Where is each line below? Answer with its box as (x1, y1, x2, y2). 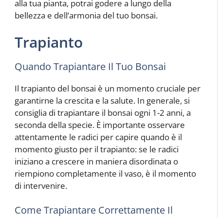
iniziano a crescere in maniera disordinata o (15, 156, 178, 167)
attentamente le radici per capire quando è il (15, 131, 182, 143)
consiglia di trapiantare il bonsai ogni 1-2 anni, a (15, 107, 191, 118)
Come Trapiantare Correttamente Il (15, 203, 173, 217)
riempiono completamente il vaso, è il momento (15, 168, 196, 179)
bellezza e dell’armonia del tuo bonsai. (15, 9, 158, 21)
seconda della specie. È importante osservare (15, 119, 185, 130)
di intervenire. (15, 180, 67, 191)
